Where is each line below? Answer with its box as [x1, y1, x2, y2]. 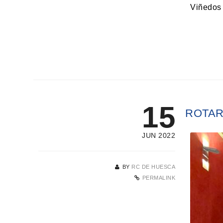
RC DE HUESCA [131, 164, 175, 170]
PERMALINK [142, 175, 175, 181]
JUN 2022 [142, 131, 175, 140]
